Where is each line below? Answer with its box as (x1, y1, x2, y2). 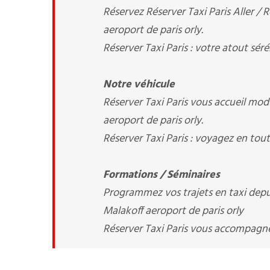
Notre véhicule (103, 76, 175, 93)
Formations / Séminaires (103, 166, 220, 184)
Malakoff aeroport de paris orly (103, 202, 243, 220)
